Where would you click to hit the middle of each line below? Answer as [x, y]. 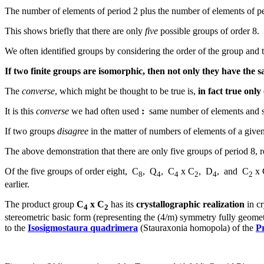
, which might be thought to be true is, [126, 91]
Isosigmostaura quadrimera [83, 228]
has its [122, 204]
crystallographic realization [190, 204]
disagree [73, 131]
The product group [41, 204]
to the [16, 228]
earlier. [17, 184]
